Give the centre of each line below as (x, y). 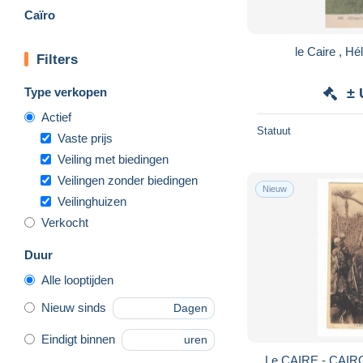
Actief (56, 117)
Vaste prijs (85, 138)
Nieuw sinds (74, 308)
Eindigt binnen (78, 340)
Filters (57, 59)
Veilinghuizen (92, 201)
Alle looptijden (77, 280)
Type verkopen (66, 92)
